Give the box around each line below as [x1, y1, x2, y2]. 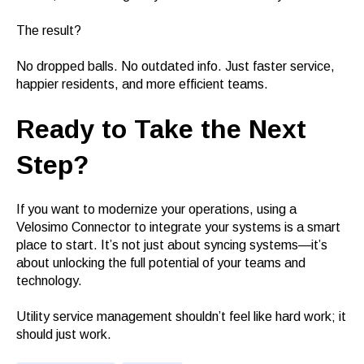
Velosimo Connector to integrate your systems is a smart [16, 220, 340, 235]
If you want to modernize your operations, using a [16, 202, 297, 217]
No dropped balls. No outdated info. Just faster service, [16, 58, 335, 73]
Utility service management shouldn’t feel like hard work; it [16, 310, 346, 324]
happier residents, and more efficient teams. [16, 76, 268, 91]
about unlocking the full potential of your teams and [16, 256, 305, 271]
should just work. [16, 327, 111, 342]
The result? [16, 23, 81, 37]
